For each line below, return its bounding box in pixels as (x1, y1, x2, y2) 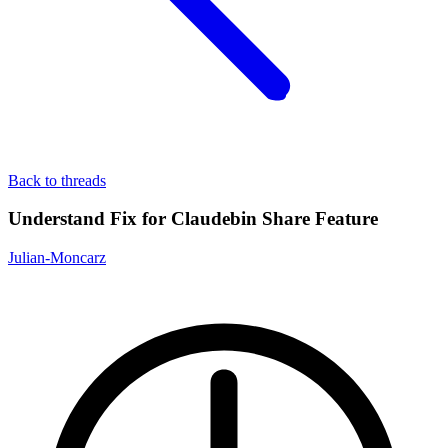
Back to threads (8, 171, 106, 189)
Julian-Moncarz (8, 249, 106, 267)
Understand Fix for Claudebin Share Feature (8, 208, 378, 230)
